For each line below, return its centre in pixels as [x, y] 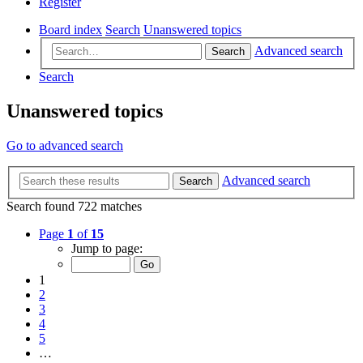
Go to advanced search [65, 146]
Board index [70, 29]
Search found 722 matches [74, 206]
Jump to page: [107, 248]
